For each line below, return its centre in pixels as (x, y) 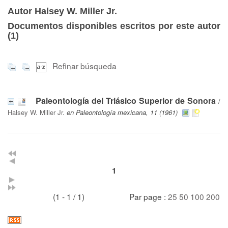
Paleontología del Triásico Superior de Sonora (126, 100)
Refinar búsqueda (84, 66)
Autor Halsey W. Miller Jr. (62, 11)
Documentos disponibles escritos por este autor (114, 26)
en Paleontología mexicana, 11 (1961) (122, 112)
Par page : (149, 196)
